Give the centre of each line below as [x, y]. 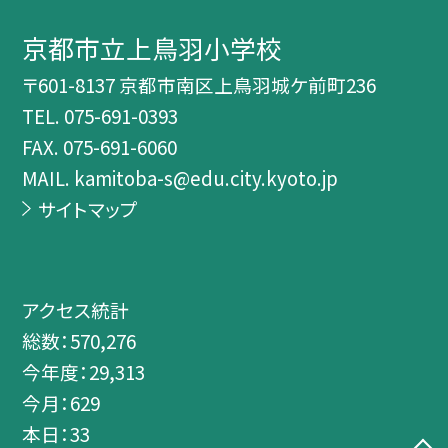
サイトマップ [87, 209]
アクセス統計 [76, 309]
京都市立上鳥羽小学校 [152, 48]
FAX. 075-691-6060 [100, 147]
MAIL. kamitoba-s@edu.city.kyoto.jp [180, 178]
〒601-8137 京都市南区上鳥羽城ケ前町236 [199, 85]
